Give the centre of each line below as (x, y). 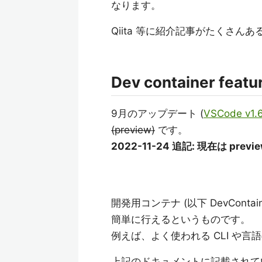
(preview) (133, 130)
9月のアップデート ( (157, 113)
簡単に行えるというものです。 (181, 219)
